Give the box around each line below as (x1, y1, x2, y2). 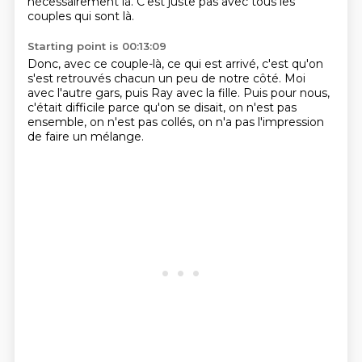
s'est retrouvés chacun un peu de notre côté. (27, 71, 284, 86)
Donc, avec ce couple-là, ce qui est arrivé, (27, 57, 262, 71)
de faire (27, 129, 73, 144)
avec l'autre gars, (27, 86, 125, 100)
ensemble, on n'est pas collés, (27, 115, 198, 129)
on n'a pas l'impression (197, 115, 324, 129)
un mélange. (72, 129, 144, 144)
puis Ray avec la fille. (124, 86, 243, 100)
